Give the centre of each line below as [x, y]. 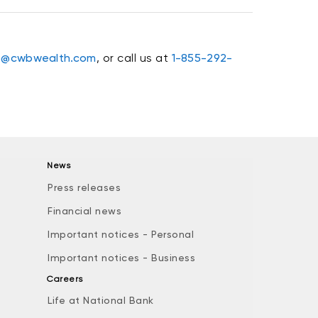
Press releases [84, 187]
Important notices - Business [121, 258]
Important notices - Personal [121, 234]
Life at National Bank [101, 300]
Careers [66, 279]
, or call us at [134, 58]
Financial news [84, 211]
